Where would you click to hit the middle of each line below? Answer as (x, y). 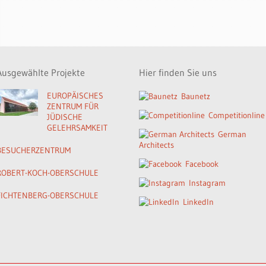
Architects (156, 145)
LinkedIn (198, 202)
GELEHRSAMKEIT (77, 128)
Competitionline (237, 115)
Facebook (202, 164)
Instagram (207, 183)
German (232, 134)
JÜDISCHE (65, 117)
